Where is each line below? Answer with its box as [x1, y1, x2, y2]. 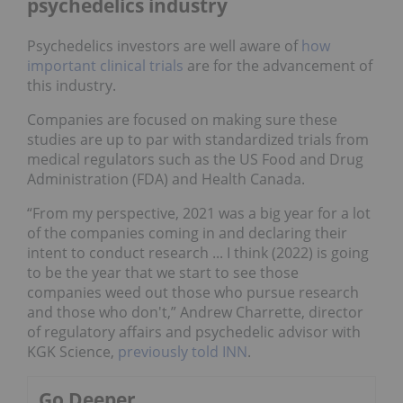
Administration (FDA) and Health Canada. [27, 169, 305, 190]
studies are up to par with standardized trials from [27, 130, 369, 150]
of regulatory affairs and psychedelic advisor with [27, 322, 361, 343]
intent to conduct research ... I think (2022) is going [27, 243, 369, 264]
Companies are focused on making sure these [27, 110, 337, 130]
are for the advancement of [184, 56, 372, 76]
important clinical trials [27, 56, 184, 76]
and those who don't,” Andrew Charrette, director [27, 302, 363, 323]
